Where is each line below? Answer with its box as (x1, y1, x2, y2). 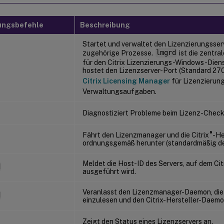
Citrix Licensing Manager (82, 76, 170, 85)
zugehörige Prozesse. (82, 48, 154, 57)
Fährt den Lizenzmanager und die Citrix (82, 130, 209, 139)
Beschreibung (80, 20, 130, 29)
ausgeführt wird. (82, 167, 136, 175)
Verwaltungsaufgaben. (82, 87, 156, 95)
